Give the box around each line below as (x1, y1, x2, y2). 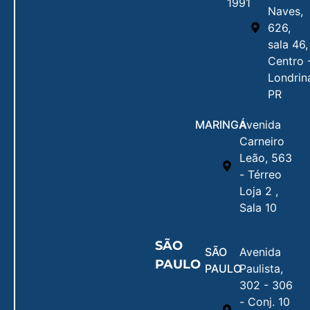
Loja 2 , (239, 184, 278, 199)
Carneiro (239, 134, 284, 149)
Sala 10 (239, 201, 277, 215)
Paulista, (239, 262, 284, 276)
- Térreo (239, 167, 282, 182)
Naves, (267, 4, 303, 19)
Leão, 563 (239, 151, 292, 165)
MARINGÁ (195, 118, 247, 132)
